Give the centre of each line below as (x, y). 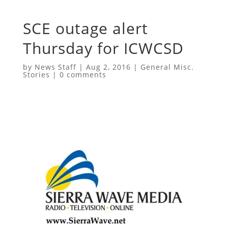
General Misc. (167, 67)
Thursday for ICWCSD (103, 48)
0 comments (83, 74)
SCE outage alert (85, 28)
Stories (36, 74)
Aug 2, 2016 (108, 67)
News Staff (55, 67)
